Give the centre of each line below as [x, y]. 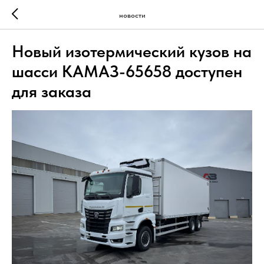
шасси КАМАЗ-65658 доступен [127, 71]
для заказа [52, 91]
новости [132, 15]
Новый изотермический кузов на [132, 51]
